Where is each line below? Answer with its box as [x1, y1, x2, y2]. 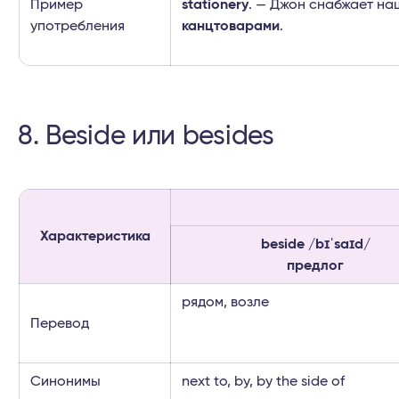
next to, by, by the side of [182, 374, 345, 389]
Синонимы [30, 374, 101, 389]
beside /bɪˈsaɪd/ [260, 237, 370, 252]
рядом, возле [182, 295, 269, 310]
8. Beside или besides [18, 123, 274, 151]
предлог [287, 258, 344, 273]
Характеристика [39, 229, 151, 244]
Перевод [30, 316, 89, 331]
